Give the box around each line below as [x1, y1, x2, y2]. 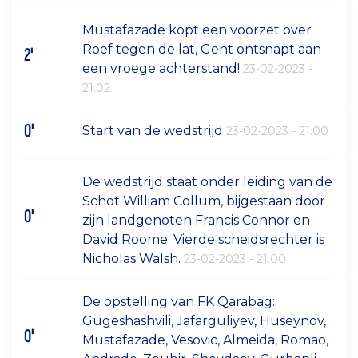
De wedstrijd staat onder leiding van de [82, 173, 333, 189]
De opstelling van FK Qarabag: [82, 293, 276, 309]
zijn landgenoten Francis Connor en [82, 212, 311, 228]
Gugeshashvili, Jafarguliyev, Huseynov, [82, 312, 327, 328]
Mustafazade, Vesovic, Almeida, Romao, [82, 332, 329, 348]
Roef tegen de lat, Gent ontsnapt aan [82, 42, 322, 58]
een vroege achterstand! [82, 61, 244, 77]
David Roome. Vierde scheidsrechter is [82, 231, 325, 247]
